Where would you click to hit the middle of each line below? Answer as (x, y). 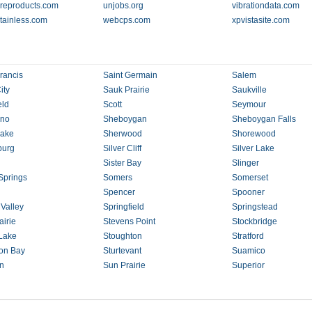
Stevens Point (129, 221)
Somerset (250, 178)
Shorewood (254, 134)
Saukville (250, 90)
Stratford (248, 236)
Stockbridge (255, 221)
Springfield (123, 207)
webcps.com (126, 20)
